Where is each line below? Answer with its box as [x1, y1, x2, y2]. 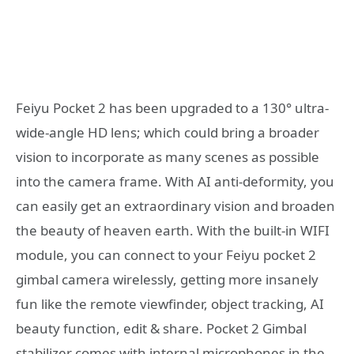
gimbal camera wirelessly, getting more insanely [16, 269, 318, 288]
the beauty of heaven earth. [16, 220, 197, 239]
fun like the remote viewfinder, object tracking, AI [16, 294, 324, 313]
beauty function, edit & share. [16, 318, 206, 337]
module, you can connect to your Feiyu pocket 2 [16, 245, 316, 264]
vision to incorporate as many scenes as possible [16, 147, 319, 166]
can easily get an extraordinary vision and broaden [16, 196, 335, 215]
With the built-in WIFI [197, 220, 330, 239]
